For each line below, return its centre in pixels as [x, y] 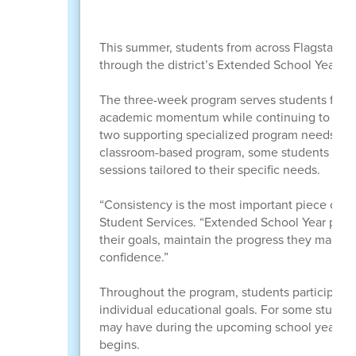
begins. [119, 344]
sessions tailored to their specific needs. [209, 169]
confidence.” [133, 257]
